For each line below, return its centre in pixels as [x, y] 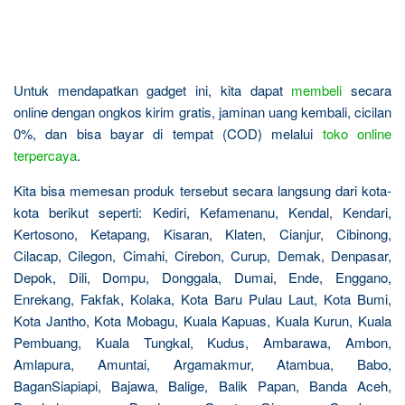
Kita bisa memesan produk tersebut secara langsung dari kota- [202, 190]
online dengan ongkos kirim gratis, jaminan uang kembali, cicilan [202, 112]
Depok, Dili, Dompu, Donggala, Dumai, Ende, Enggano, [202, 277]
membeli [317, 90]
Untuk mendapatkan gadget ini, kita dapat [153, 90]
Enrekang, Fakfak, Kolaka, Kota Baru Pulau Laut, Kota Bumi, [202, 299]
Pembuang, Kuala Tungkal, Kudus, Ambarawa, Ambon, [202, 342]
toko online [357, 133]
